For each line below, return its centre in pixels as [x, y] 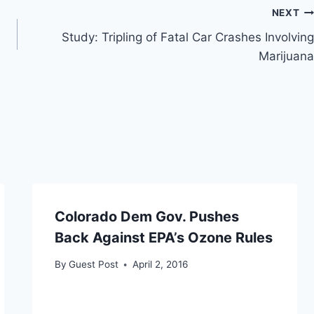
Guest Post [93, 265]
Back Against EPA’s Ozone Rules [163, 237]
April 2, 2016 [160, 265]
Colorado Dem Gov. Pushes [146, 216]
